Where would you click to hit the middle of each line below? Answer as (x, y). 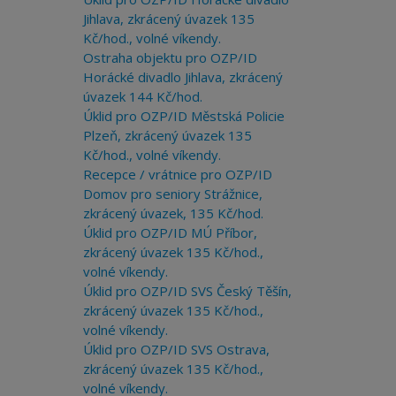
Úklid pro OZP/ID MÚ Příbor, (170, 232)
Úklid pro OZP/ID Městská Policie (183, 116)
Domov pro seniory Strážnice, (172, 194)
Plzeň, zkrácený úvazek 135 (167, 135)
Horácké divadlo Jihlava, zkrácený (183, 77)
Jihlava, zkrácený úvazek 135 (168, 19)
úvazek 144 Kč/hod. (142, 96)
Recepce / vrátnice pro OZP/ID (177, 174)
